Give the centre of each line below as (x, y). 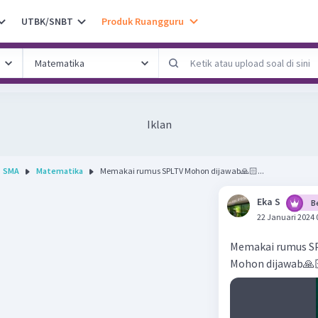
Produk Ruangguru (143, 21)
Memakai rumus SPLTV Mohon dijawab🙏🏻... (182, 171)
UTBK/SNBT (47, 21)
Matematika (60, 171)
